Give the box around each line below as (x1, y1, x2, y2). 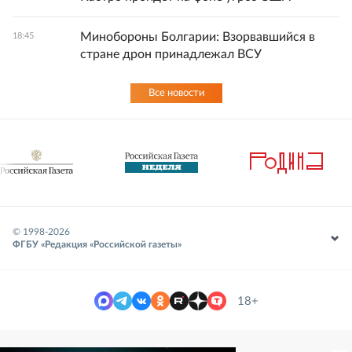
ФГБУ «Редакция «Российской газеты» (13, 240, 181, 250)
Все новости (148, 88, 204, 99)
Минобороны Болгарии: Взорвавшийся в (80, 31, 315, 44)
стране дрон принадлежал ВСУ (80, 48, 262, 61)
